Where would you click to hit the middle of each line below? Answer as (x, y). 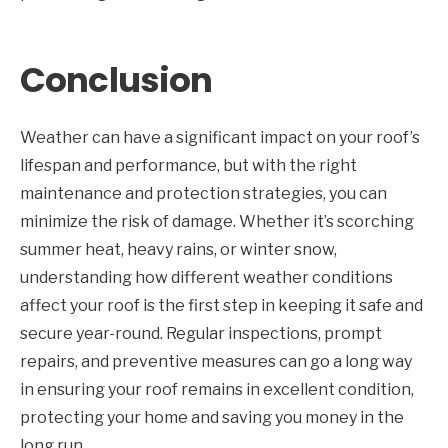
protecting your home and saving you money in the (212, 417)
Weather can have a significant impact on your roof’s (220, 137)
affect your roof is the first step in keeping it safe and (221, 305)
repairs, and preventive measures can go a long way (216, 361)
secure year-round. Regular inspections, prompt (201, 333)
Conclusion (116, 79)
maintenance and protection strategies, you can (203, 193)
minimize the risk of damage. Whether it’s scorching (217, 221)
